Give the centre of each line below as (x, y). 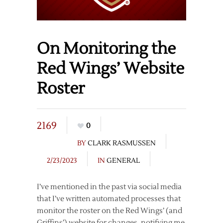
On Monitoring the (106, 48)
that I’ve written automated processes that (109, 199)
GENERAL (123, 161)
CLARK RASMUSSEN (122, 143)
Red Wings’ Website (111, 68)
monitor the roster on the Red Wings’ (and (110, 211)
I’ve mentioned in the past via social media (109, 187)
